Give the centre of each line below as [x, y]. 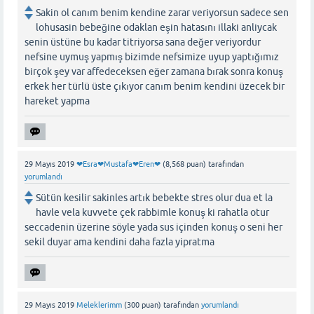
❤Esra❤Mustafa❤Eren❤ [118, 164]
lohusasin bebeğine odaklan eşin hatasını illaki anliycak [156, 28]
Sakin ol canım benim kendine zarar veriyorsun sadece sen [162, 13]
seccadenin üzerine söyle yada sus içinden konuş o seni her [153, 227]
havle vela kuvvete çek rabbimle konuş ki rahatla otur [152, 213]
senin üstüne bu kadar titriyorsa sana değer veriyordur [143, 42]
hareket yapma [57, 101]
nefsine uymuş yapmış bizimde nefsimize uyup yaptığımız [152, 57]
